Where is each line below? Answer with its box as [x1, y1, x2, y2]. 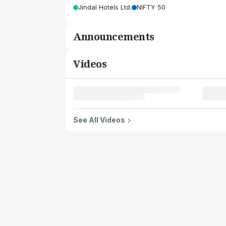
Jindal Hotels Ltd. [78, 3, 132, 11]
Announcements [73, 30, 154, 43]
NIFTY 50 [137, 3, 165, 11]
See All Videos [73, 116, 125, 124]
